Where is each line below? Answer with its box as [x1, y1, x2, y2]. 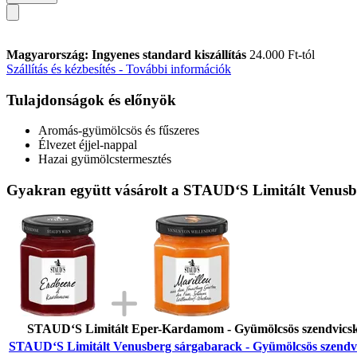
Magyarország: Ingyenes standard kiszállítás [6, 47, 249, 61]
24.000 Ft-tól [249, 47, 315, 61]
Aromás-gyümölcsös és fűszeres [38, 124, 199, 138]
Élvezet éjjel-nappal [38, 138, 137, 152]
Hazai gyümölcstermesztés [38, 152, 171, 167]
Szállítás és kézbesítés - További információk [6, 61, 231, 76]
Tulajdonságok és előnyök [6, 91, 176, 108]
